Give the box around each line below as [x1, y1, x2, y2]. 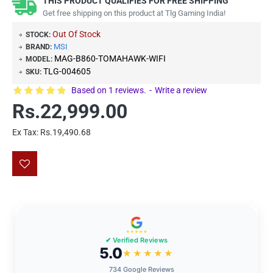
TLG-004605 [43, 66, 91, 76]
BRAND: [26, 42, 52, 51]
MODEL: [26, 54, 52, 63]
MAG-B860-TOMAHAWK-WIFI [54, 54, 166, 63]
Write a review [155, 85, 207, 95]
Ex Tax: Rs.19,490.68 [12, 127, 91, 137]
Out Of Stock [52, 29, 101, 39]
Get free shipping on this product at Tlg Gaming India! [43, 9, 225, 18]
